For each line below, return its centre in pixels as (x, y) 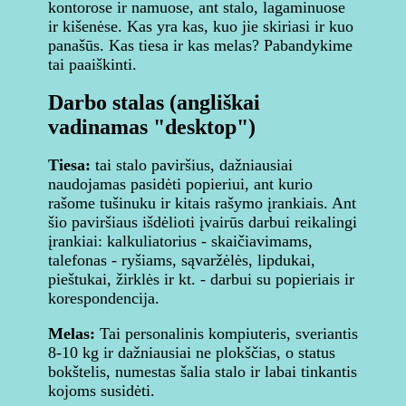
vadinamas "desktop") (152, 127)
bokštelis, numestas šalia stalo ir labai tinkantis (203, 372)
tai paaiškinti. (92, 64)
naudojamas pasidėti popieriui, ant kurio (180, 184)
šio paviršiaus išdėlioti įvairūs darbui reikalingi (203, 222)
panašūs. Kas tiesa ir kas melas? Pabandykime (200, 45)
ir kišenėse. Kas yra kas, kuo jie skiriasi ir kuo (201, 26)
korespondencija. (104, 298)
